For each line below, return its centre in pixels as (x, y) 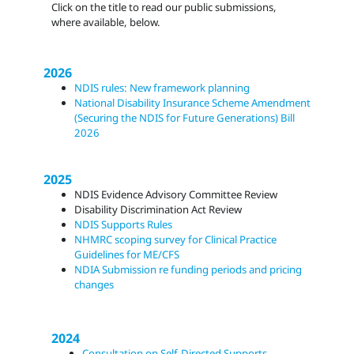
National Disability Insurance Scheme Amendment (193, 103)
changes (94, 284)
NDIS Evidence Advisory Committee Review (176, 194)
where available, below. (105, 23)
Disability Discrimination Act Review (158, 209)
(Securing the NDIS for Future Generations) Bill (185, 118)
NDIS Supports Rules (124, 224)
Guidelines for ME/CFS (127, 254)
